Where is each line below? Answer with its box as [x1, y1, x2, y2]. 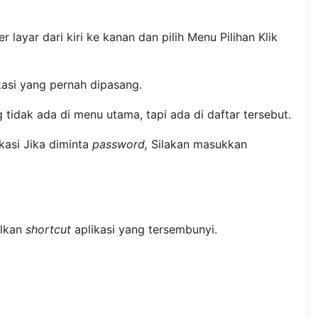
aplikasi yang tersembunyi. [71, 222, 217, 237]
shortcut [26, 222, 71, 237]
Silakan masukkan [147, 136, 247, 151]
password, [92, 136, 148, 151]
